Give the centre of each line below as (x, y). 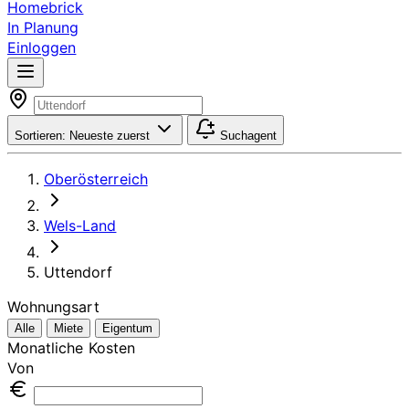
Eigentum (128, 328)
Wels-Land (80, 225)
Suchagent (247, 136)
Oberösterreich (96, 179)
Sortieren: (40, 136)
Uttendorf (79, 272)
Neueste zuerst (108, 136)
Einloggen (42, 47)
